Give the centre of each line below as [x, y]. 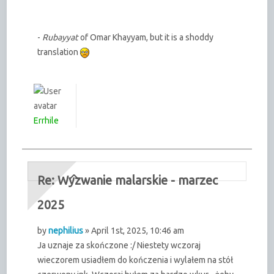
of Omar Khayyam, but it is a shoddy [147, 37]
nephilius [66, 230]
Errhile [46, 120]
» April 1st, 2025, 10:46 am [134, 230]
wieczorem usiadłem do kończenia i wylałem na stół [135, 260]
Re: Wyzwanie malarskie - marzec [128, 180]
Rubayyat [61, 37]
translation [59, 52]
